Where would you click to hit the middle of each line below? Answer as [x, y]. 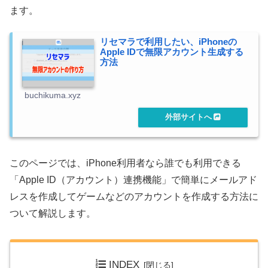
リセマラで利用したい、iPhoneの [168, 42]
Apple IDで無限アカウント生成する [172, 52]
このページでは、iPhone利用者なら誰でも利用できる [125, 163]
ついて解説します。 [53, 214]
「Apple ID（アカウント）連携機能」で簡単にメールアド [133, 180]
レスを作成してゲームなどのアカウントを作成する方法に [134, 197]
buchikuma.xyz [53, 95]
